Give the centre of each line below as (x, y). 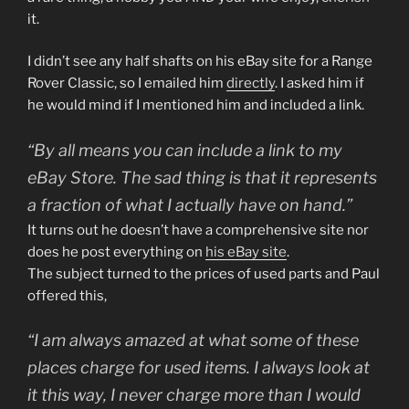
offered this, (67, 295)
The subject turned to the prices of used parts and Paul (204, 273)
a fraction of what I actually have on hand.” (190, 204)
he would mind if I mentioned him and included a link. (196, 105)
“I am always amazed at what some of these (193, 340)
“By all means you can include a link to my (185, 150)
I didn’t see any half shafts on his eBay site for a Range (200, 61)
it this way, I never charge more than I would (194, 395)
